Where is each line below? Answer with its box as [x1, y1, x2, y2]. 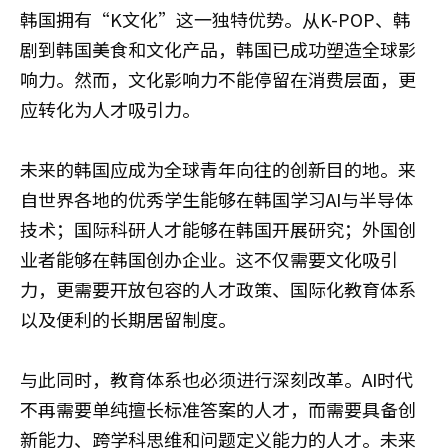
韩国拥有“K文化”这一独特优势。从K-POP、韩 [20, 6, 411, 33]
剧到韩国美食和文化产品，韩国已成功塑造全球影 [20, 36, 416, 63]
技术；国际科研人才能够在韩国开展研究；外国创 [20, 216, 416, 243]
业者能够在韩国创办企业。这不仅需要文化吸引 [20, 246, 398, 273]
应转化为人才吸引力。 [20, 96, 200, 123]
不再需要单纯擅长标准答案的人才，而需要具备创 [20, 396, 416, 423]
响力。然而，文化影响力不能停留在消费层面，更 [20, 66, 416, 93]
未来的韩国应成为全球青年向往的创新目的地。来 [20, 156, 416, 183]
